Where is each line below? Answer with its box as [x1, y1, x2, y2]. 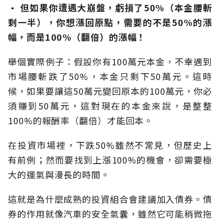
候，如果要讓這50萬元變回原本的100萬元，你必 [8, 84, 212, 98]
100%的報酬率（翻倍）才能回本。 [8, 114, 154, 127]
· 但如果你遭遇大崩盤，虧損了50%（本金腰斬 [8, 1, 212, 14]
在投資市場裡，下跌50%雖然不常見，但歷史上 [8, 138, 212, 152]
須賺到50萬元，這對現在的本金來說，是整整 [8, 99, 212, 112]
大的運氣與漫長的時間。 [8, 168, 110, 181]
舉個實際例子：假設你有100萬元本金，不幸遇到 [8, 55, 212, 68]
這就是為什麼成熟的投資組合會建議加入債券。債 [8, 192, 212, 206]
